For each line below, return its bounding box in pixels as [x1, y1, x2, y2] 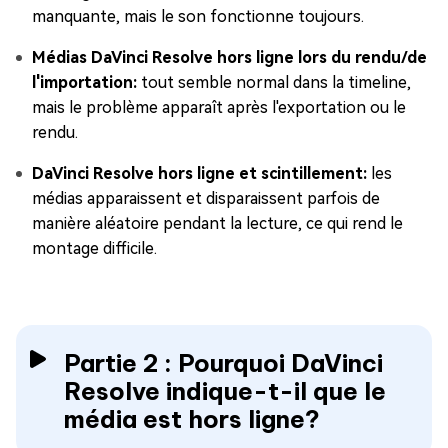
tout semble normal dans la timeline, [137, 73, 411, 93]
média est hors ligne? [64, 404, 320, 435]
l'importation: [32, 73, 137, 93]
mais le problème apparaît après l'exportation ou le [32, 98, 406, 118]
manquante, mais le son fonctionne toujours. [32, 7, 364, 27]
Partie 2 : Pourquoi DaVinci [64, 348, 383, 379]
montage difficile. [32, 239, 157, 259]
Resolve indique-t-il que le [64, 376, 386, 407]
